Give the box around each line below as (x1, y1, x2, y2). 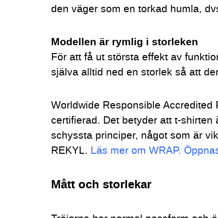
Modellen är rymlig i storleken (51, 35, 199, 50)
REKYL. (51, 144, 91, 157)
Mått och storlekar (51, 176, 152, 193)
